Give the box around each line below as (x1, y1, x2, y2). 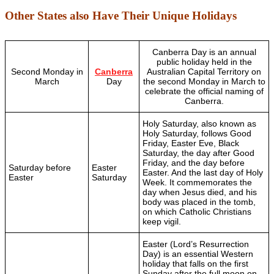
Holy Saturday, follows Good (143, 128, 251, 138)
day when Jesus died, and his (143, 187, 257, 197)
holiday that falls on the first (143, 258, 248, 268)
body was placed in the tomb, (143, 196, 256, 207)
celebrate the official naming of (144, 86, 264, 96)
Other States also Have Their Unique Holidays (5, 9, 237, 23)
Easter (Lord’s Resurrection (143, 239, 249, 249)
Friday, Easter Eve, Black (143, 138, 239, 148)
